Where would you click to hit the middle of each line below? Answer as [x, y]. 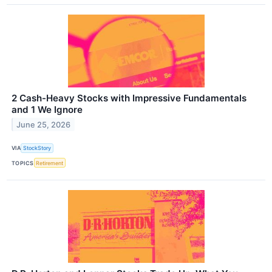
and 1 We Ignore [47, 109]
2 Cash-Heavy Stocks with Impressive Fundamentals [129, 98]
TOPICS [23, 163]
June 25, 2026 [44, 124]
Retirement [50, 163]
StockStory [37, 148]
